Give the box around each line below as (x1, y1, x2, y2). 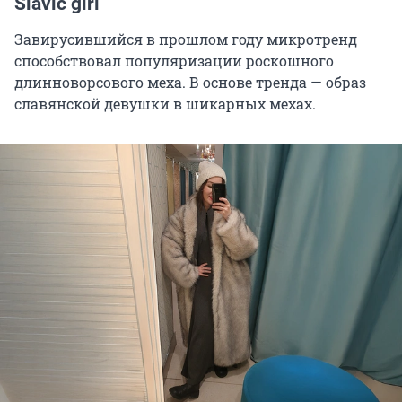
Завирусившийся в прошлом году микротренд (14, 30, 357, 49)
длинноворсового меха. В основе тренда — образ (14, 73, 366, 92)
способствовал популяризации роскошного (14, 51, 334, 71)
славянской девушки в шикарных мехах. (14, 94, 316, 114)
